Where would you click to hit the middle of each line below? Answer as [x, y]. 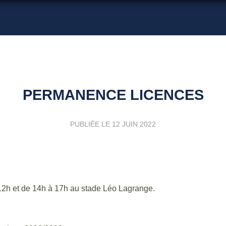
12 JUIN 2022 [134, 124]
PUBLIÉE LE [91, 124]
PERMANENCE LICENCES [113, 95]
